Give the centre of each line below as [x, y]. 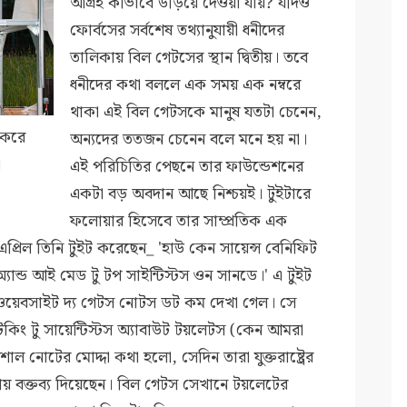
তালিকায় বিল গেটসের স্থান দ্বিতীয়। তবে [189, 58]
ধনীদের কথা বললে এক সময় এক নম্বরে [186, 85]
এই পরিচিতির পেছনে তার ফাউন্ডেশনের [187, 167]
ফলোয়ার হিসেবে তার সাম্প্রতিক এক [179, 222]
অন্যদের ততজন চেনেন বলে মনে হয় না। [189, 140]
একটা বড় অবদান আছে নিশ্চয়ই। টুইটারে [191, 194]
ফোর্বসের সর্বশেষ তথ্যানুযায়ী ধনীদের [178, 31]
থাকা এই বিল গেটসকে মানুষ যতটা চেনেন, [196, 113]
